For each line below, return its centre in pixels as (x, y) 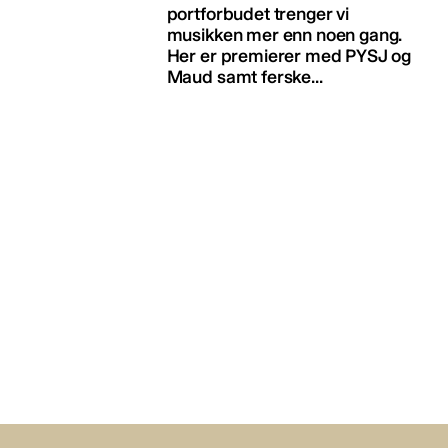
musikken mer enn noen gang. (284, 34)
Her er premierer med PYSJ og (289, 55)
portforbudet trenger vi (257, 13)
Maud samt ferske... (244, 76)
